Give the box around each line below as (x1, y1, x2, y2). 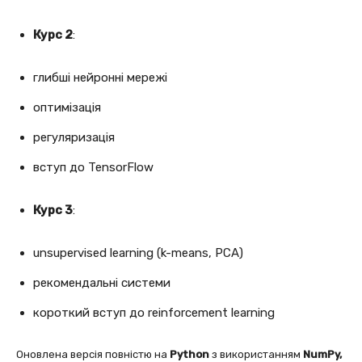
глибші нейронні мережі (33, 69, 167, 85)
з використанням (209, 347, 303, 360)
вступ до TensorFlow (33, 159, 154, 175)
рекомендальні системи (33, 275, 170, 290)
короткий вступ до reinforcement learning (33, 305, 275, 320)
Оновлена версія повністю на (16, 347, 170, 360)
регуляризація (33, 129, 115, 145)
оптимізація (33, 99, 101, 115)
